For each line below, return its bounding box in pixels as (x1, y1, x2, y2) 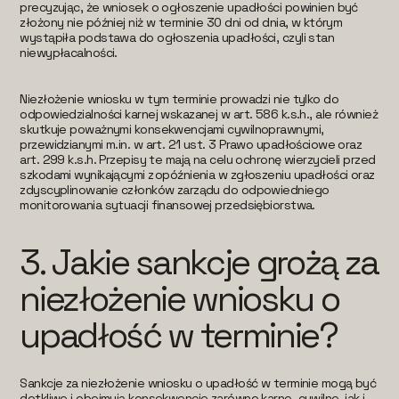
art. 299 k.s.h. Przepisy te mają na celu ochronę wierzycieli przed (20, 151, 376, 167)
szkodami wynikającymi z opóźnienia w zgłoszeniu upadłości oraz (20, 166, 375, 183)
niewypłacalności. (20, 44, 118, 61)
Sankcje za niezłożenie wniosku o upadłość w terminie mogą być (20, 374, 377, 391)
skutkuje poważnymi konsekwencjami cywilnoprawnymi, (20, 120, 324, 137)
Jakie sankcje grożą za (51, 240, 379, 284)
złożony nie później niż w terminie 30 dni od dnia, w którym (20, 13, 343, 30)
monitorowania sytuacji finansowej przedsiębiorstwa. (20, 196, 315, 213)
